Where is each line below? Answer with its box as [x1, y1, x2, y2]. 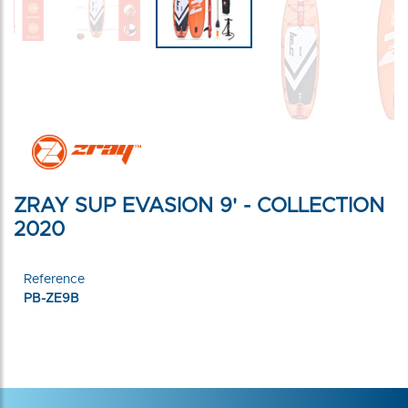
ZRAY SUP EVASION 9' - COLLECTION [14, 196, 384, 217]
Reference [24, 272, 86, 286]
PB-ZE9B [24, 291, 80, 305]
